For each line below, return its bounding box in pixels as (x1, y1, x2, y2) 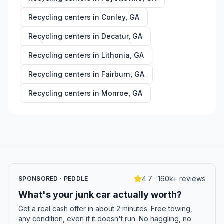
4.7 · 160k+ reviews (142, 174, 205, 183)
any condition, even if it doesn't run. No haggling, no (18, 214, 191, 223)
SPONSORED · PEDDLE (18, 175, 88, 182)
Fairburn (101, 70, 130, 78)
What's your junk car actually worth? (18, 189, 182, 200)
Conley (101, 13, 125, 21)
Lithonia (101, 51, 130, 59)
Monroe (101, 89, 128, 97)
